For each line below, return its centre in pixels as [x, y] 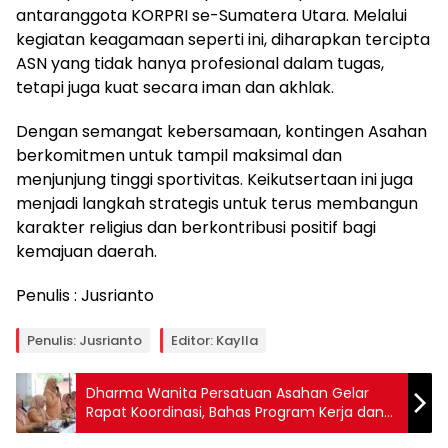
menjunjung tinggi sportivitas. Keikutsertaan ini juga [214, 179]
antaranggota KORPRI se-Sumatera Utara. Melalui [211, 15]
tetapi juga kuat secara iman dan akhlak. [175, 87]
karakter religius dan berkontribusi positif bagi [196, 227]
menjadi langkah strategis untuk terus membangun [217, 203]
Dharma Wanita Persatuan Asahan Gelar [227, 393]
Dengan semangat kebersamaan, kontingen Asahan [221, 131]
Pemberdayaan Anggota [172, 431]
